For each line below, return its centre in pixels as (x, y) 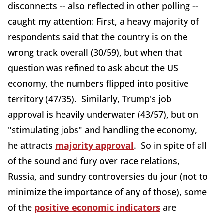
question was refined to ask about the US (93, 68)
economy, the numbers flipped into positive (98, 84)
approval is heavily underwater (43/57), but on (103, 115)
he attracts (31, 146)
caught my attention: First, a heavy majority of (103, 22)
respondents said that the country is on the (98, 37)
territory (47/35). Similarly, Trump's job (90, 99)
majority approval (94, 146)
